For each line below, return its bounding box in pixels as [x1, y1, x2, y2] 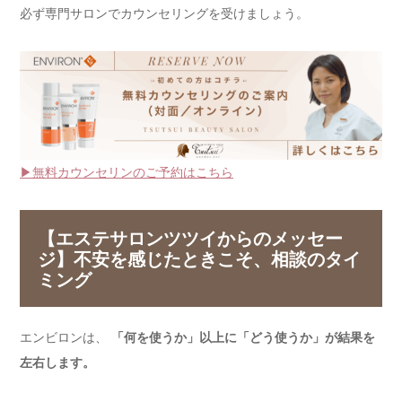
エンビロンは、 [20, 328, 111, 345]
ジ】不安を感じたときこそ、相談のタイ [37, 246, 361, 271]
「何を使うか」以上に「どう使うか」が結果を [111, 328, 375, 345]
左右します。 [20, 353, 95, 371]
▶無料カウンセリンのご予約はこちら [20, 163, 233, 181]
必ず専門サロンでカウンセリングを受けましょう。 [20, 4, 309, 22]
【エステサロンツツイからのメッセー [37, 225, 343, 250]
